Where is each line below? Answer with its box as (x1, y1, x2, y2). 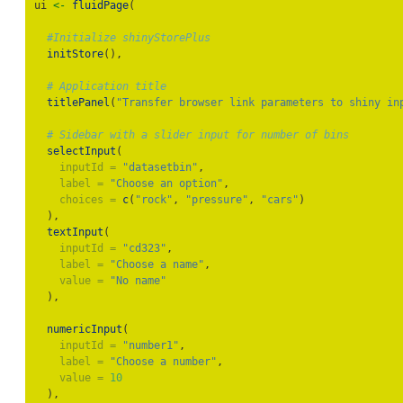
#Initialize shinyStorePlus (47, 31, 210, 45)
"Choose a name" (110, 258, 204, 272)
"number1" (122, 339, 179, 353)
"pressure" (185, 193, 248, 207)
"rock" (135, 193, 173, 207)
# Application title (47, 80, 166, 94)
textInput (47, 226, 103, 239)
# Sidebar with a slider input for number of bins (47, 129, 349, 142)
